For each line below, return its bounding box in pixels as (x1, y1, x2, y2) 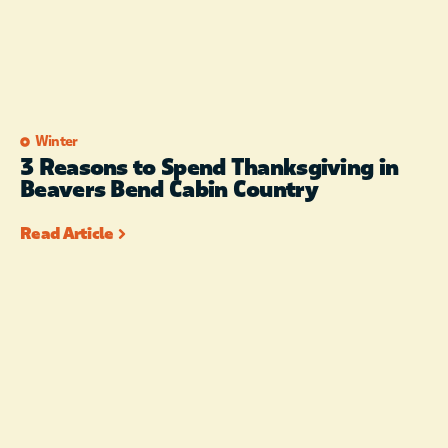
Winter (34, 133, 78, 151)
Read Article (20, 223, 114, 245)
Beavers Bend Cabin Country (20, 176, 318, 205)
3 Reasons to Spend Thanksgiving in (20, 154, 399, 183)
